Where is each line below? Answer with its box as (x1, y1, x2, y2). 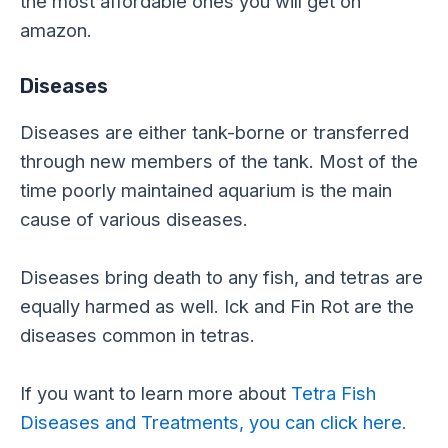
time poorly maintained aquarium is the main (20, 179, 392, 201)
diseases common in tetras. (20, 324, 255, 347)
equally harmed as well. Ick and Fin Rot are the (20, 295, 414, 318)
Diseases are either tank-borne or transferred (20, 121, 409, 143)
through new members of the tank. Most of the (20, 150, 418, 172)
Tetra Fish (291, 382, 376, 405)
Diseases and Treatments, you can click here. (20, 411, 407, 434)
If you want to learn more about (20, 382, 291, 405)
